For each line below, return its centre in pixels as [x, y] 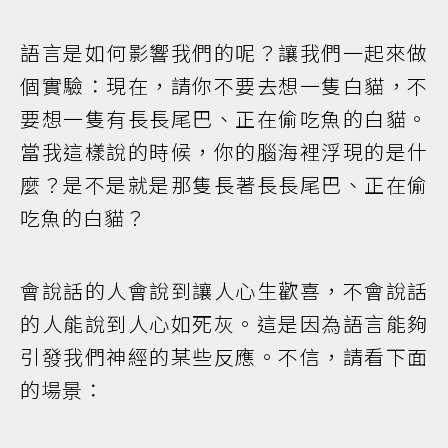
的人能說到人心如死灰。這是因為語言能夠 [224, 324]
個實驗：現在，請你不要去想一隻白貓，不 [224, 86]
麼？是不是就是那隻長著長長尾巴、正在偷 [224, 185]
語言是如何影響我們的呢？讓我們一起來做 [224, 53]
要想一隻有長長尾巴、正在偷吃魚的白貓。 [224, 119]
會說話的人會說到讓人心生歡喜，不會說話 [224, 291]
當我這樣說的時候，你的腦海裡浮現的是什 [224, 152]
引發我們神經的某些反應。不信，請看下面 [224, 357]
